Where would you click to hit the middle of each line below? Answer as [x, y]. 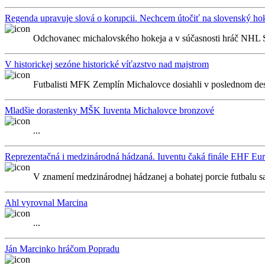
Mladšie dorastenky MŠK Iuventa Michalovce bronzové [109, 110]
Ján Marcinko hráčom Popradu [62, 249]
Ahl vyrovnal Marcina [46, 203]
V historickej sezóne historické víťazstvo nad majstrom [107, 64]
